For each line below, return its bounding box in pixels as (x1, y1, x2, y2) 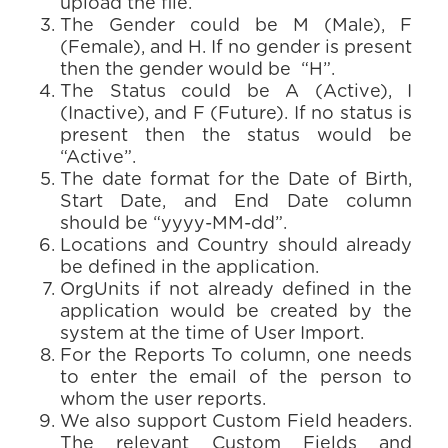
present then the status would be (60, 127, 412, 145)
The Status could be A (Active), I (60, 83, 412, 101)
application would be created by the (60, 303, 412, 321)
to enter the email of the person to (60, 369, 412, 387)
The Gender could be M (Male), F (60, 17, 412, 35)
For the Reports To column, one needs (60, 347, 412, 365)
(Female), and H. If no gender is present (60, 39, 412, 57)
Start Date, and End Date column (60, 193, 412, 211)
